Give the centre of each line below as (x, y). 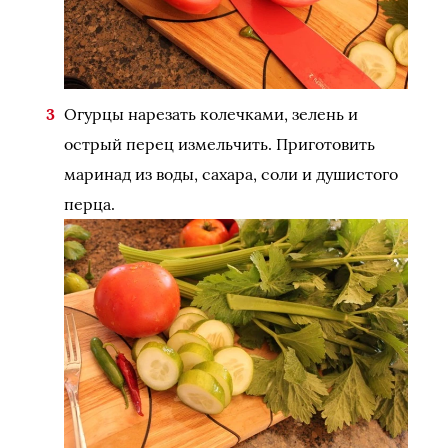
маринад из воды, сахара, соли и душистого (231, 174)
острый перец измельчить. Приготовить (219, 144)
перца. (89, 204)
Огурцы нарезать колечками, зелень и (211, 114)
